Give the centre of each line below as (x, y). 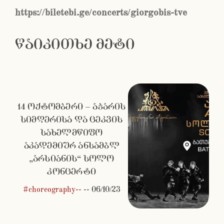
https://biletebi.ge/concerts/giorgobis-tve (101, 13)
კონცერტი (71, 172)
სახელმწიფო (71, 133)
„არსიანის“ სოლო (71, 159)
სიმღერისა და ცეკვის (71, 120)
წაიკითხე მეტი (75, 45)
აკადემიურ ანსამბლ (71, 146)
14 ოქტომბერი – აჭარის (71, 107)
